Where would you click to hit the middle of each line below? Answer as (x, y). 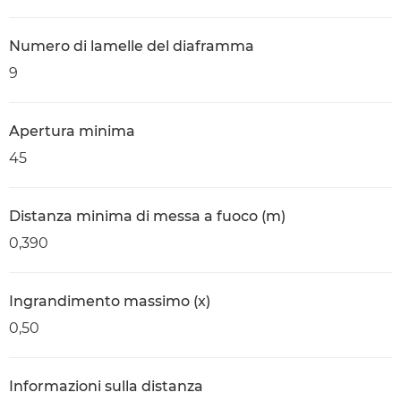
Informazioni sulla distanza (106, 386)
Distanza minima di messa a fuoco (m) (147, 216)
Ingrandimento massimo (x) (110, 301)
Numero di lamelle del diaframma (132, 46)
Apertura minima (72, 131)
